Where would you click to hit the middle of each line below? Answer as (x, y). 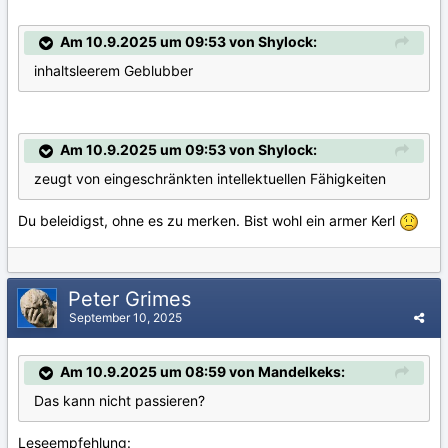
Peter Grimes (132, 299)
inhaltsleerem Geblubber (113, 70)
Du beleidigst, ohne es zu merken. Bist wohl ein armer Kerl (208, 221)
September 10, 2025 (125, 317)
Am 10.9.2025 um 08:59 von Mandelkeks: (202, 371)
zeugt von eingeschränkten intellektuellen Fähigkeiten (210, 179)
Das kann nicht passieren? (121, 401)
